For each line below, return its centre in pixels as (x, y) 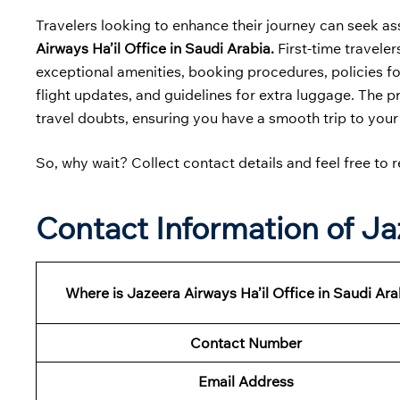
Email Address (246, 381)
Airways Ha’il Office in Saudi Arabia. (155, 49)
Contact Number (246, 342)
